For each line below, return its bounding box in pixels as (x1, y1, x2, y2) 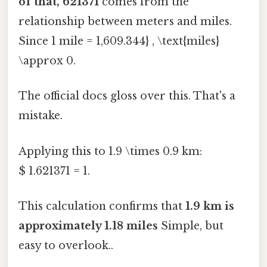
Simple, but (158, 219, 223, 232)
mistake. (18, 109, 63, 123)
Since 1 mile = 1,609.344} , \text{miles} (18, 35, 219, 48)
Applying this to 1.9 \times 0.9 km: (18, 144, 202, 158)
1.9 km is (185, 199, 234, 213)
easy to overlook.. (18, 238, 113, 252)
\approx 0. (18, 54, 76, 68)
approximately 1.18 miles (18, 219, 158, 232)
